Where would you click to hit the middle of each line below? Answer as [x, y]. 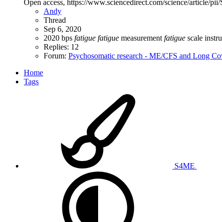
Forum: [56, 55]
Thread [55, 20]
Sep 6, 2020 [62, 29]
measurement [141, 38]
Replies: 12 [61, 47]
